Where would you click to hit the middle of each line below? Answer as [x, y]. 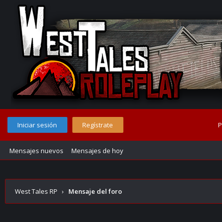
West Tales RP [36, 191]
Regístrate [98, 125]
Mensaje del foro [95, 191]
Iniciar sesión [37, 125]
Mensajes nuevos [36, 151]
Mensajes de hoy [97, 151]
